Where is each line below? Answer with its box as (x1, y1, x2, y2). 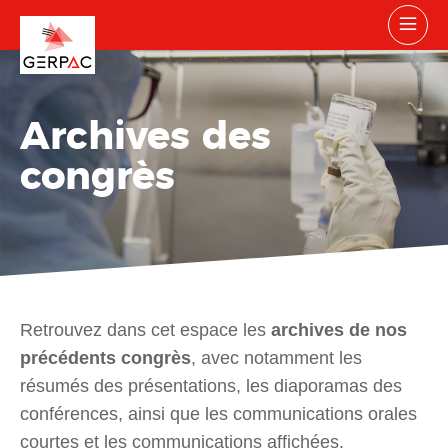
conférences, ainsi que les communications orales (20, 403, 417, 424)
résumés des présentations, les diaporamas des (20, 375, 402, 396)
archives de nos (271, 319, 407, 340)
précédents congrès (20, 347, 191, 368)
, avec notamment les (191, 347, 362, 368)
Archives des (20, 117, 271, 158)
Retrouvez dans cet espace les (20, 319, 271, 340)
